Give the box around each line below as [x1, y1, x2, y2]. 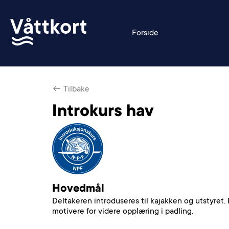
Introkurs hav [52, 103, 154, 122]
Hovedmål [52, 183, 104, 195]
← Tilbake [52, 85, 89, 94]
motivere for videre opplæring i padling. [52, 207, 193, 216]
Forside [132, 29, 158, 38]
